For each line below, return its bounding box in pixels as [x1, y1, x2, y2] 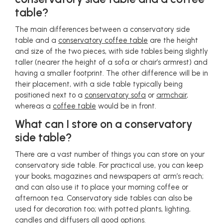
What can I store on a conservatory [15, 117, 192, 131]
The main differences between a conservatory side [15, 25, 190, 34]
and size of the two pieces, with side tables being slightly [15, 47, 208, 56]
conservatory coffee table [58, 36, 148, 45]
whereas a [15, 102, 53, 111]
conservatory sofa [85, 91, 146, 100]
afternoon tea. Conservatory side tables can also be [15, 194, 193, 203]
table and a [15, 36, 58, 45]
